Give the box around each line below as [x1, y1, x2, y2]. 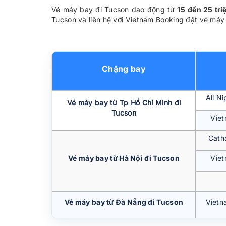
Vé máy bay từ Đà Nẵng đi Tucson [64, 198, 184, 206]
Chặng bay [102, 64, 146, 74]
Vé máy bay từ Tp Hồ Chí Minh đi [67, 98, 181, 107]
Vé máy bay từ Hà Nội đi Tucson [68, 154, 180, 162]
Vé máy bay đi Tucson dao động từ [51, 5, 178, 14]
